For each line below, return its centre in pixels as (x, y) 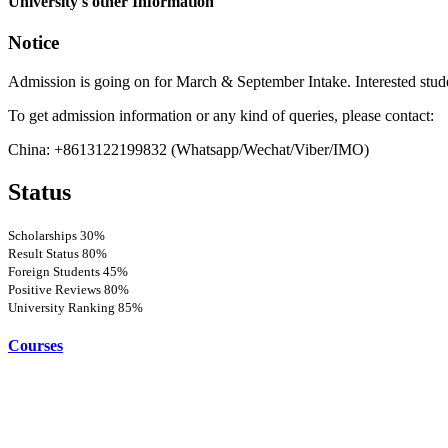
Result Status (45, 253)
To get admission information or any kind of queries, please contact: (221, 115)
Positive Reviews (56, 289)
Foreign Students (55, 271)
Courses (35, 345)
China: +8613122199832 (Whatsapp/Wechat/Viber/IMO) (188, 149)
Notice (33, 43)
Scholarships (44, 235)
